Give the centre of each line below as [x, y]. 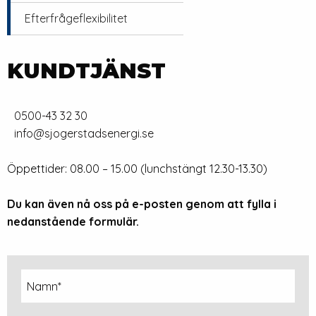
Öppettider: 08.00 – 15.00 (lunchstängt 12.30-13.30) [137, 169]
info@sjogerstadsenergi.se [84, 133]
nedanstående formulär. [73, 221]
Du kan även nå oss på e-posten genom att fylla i [142, 204]
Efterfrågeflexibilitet [76, 18]
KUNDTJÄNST [86, 71]
